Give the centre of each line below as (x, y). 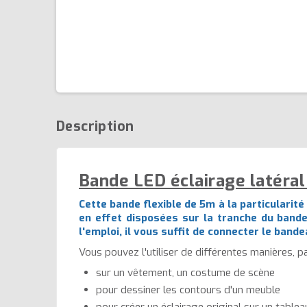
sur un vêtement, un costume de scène (185, 272)
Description (95, 126)
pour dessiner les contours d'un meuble (188, 290)
